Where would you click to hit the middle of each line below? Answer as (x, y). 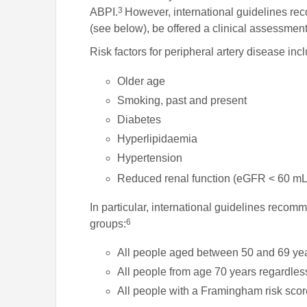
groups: (108, 224)
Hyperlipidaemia (158, 138)
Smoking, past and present (182, 100)
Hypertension (150, 158)
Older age (142, 81)
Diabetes (139, 119)
